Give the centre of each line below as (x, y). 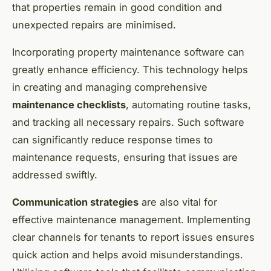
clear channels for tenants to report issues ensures (133, 237)
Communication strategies (75, 202)
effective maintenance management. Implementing (131, 220)
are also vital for (178, 202)
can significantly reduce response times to (113, 140)
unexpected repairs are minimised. (94, 25)
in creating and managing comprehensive (110, 87)
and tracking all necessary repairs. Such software (128, 122)
